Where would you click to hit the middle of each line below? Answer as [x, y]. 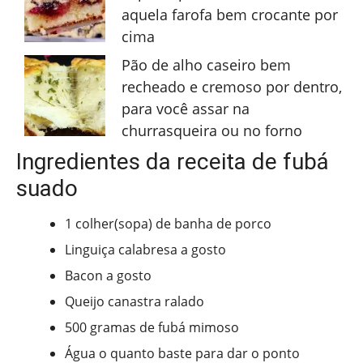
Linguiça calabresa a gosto [147, 250]
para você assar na [186, 109]
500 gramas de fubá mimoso [152, 328]
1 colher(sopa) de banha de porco [170, 224]
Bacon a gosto [108, 276]
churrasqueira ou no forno [212, 131]
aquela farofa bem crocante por [230, 15]
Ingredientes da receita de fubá [173, 162]
